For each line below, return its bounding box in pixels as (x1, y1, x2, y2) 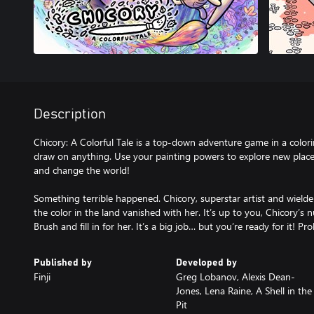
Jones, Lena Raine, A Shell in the (175, 284, 312, 297)
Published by (34, 258, 92, 268)
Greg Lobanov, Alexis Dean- (175, 270, 295, 283)
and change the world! (34, 163, 130, 177)
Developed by (175, 258, 237, 268)
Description (34, 107, 106, 121)
